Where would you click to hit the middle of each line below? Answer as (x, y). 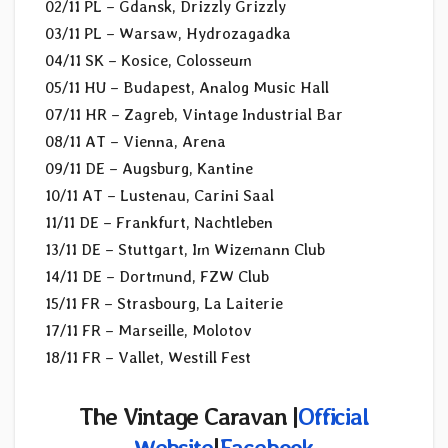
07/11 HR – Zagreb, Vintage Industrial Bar (194, 115)
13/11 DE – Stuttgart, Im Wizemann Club (185, 250)
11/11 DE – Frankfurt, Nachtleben (159, 223)
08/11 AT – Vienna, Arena (135, 142)
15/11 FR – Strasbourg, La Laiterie (164, 304)
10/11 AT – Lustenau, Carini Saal (159, 196)
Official (333, 417)
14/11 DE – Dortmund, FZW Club (157, 277)
